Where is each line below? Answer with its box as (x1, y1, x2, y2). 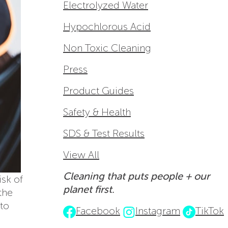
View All (63, 149, 99, 161)
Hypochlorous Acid (63, 20, 151, 33)
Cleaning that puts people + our (63, 170, 210, 183)
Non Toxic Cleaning (63, 42, 151, 54)
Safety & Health (63, 106, 131, 119)
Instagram (135, 205, 180, 217)
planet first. (63, 183, 115, 196)
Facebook (76, 205, 120, 217)
